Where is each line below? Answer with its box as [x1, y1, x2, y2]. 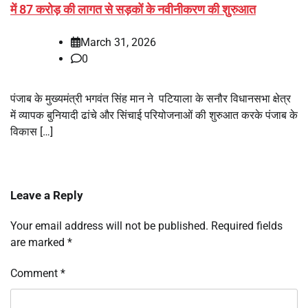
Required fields [211, 219, 283, 232]
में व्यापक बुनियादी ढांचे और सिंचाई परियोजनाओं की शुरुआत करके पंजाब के [10, 108, 298, 122]
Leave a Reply [10, 188, 83, 202]
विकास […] [10, 124, 53, 138]
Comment [10, 266, 60, 280]
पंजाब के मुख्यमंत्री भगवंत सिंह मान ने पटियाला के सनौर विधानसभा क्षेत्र [10, 91, 291, 105]
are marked [10, 235, 67, 249]
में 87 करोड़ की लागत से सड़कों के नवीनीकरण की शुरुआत [10, 1, 256, 16]
